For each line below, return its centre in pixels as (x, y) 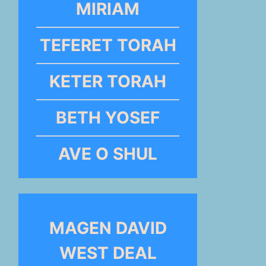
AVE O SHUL (108, 154)
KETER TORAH (108, 82)
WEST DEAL (108, 253)
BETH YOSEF (108, 118)
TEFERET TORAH (108, 45)
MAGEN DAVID (108, 228)
